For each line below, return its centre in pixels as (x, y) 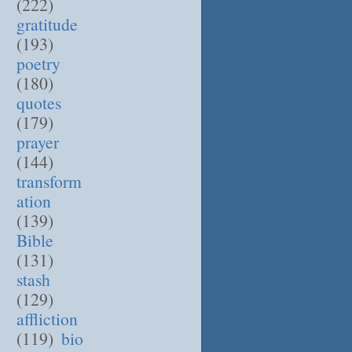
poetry (38, 63)
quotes (39, 102)
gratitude (47, 24)
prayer (38, 141)
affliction (47, 318)
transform (49, 181)
